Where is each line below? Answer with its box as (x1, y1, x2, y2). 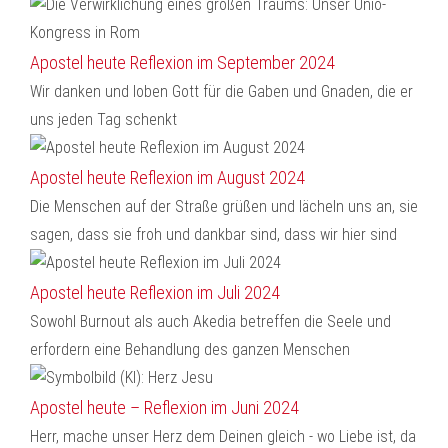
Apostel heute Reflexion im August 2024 (30, 167, 305, 188)
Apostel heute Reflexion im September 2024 (30, 52, 335, 73)
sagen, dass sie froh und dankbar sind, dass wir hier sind (30, 225, 397, 244)
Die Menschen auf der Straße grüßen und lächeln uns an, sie (30, 197, 418, 216)
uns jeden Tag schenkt (30, 110, 177, 129)
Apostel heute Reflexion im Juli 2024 (30, 282, 280, 303)
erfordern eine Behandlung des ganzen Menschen (30, 340, 350, 359)
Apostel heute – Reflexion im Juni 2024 (30, 397, 299, 418)
